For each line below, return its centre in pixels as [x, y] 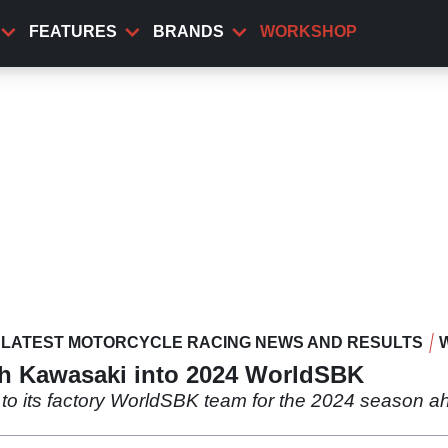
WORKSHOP [308, 31]
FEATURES [73, 31]
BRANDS [188, 31]
